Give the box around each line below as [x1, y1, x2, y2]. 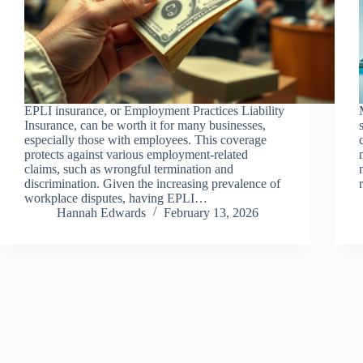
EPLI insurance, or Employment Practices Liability [24, 103, 284, 117]
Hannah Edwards [57, 205, 146, 220]
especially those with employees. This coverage [24, 132, 267, 147]
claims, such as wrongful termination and [24, 161, 233, 176]
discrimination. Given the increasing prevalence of [24, 176, 280, 190]
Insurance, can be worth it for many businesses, [24, 117, 266, 132]
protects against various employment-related [24, 147, 248, 161]
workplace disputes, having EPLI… [24, 190, 207, 205]
